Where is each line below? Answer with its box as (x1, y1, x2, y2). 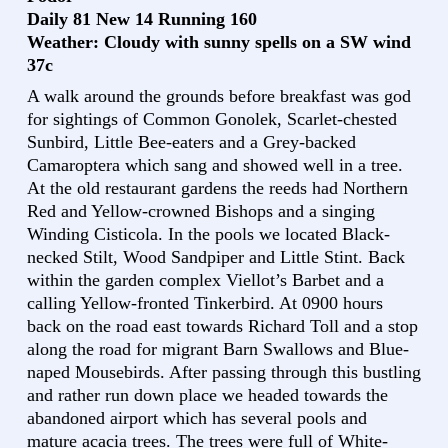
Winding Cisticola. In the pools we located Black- (27, 223, 390, 244)
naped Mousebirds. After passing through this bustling (27, 361, 421, 382)
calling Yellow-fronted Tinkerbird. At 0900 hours (27, 292, 383, 313)
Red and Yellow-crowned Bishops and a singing (27, 200, 375, 221)
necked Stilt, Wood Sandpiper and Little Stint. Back (27, 246, 405, 267)
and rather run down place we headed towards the (27, 384, 388, 405)
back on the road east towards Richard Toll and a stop (27, 315, 418, 336)
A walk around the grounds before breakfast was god (27, 85, 411, 106)
